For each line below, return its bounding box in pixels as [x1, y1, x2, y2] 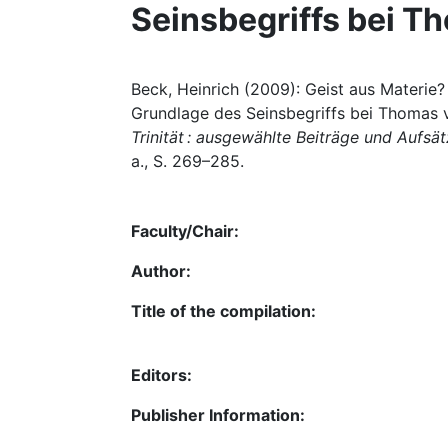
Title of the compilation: [131, 301, 316, 321]
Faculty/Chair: [131, 221, 239, 241]
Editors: [131, 365, 192, 385]
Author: [131, 261, 191, 281]
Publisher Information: [131, 405, 305, 425]
